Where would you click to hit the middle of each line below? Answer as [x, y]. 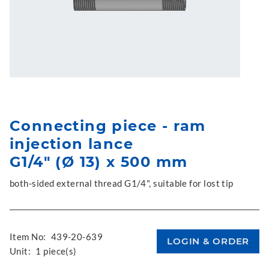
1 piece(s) [56, 251]
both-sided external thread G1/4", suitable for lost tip [122, 183]
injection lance [71, 144]
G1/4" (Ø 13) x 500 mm [99, 162]
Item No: [28, 237]
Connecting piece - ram [108, 126]
